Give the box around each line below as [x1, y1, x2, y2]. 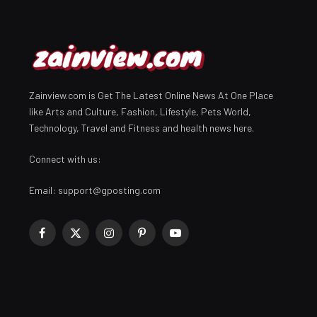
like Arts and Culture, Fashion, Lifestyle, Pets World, [28, 105, 251, 117]
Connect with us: [28, 152, 101, 165]
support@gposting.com [57, 183, 161, 196]
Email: [28, 183, 58, 196]
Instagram [108, 233, 153, 246]
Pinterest [141, 233, 182, 246]
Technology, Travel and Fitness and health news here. [28, 121, 254, 134]
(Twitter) [74, 248, 113, 260]
